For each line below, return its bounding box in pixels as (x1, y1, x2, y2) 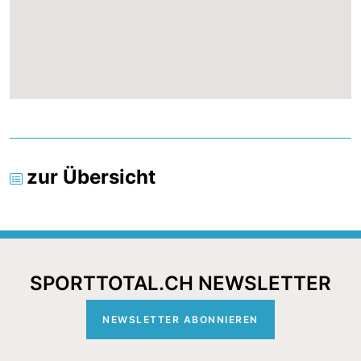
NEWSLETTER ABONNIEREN (102, 313, 259, 326)
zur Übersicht (27, 165, 156, 189)
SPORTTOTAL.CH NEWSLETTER (30, 272, 331, 296)
